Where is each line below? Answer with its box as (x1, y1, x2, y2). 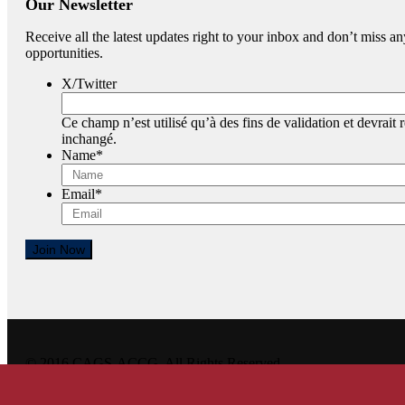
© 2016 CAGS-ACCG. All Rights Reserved (25, 354, 280, 371)
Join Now (33, 241, 85, 257)
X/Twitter (61, 75, 117, 91)
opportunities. (25, 44, 103, 61)
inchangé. (61, 130, 117, 146)
